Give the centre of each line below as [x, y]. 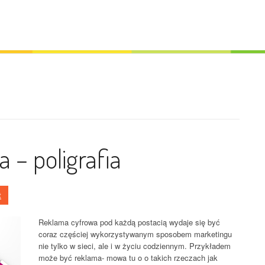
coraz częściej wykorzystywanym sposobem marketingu [135, 234]
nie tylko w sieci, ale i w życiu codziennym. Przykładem [135, 246]
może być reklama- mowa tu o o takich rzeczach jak [128, 258]
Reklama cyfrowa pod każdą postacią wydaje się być [129, 222]
